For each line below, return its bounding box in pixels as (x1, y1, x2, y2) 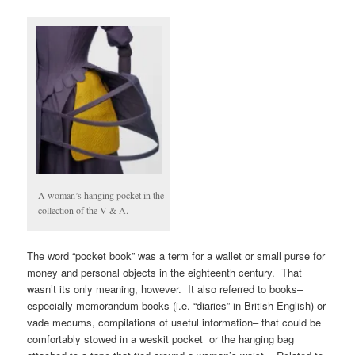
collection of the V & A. (38, 203, 129, 216)
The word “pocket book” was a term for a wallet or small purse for (27, 247, 326, 263)
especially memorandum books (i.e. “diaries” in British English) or (27, 297, 326, 313)
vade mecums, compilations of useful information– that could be (27, 314, 322, 330)
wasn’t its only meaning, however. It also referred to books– (27, 281, 303, 296)
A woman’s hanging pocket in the (38, 188, 165, 201)
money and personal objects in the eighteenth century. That (27, 264, 303, 280)
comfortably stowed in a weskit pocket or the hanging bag (27, 330, 295, 346)
